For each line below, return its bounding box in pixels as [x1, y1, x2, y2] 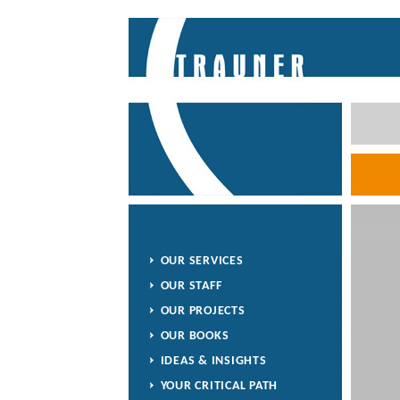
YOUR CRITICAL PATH [160, 379, 278, 393]
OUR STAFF [160, 279, 222, 293]
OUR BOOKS [160, 329, 229, 343]
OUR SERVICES [160, 254, 244, 268]
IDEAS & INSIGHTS [160, 354, 267, 368]
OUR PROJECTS [160, 304, 246, 318]
